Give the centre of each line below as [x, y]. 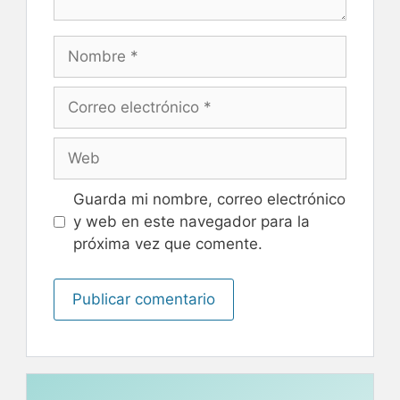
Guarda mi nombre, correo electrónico [209, 199]
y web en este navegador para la [191, 221]
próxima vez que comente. [167, 244]
